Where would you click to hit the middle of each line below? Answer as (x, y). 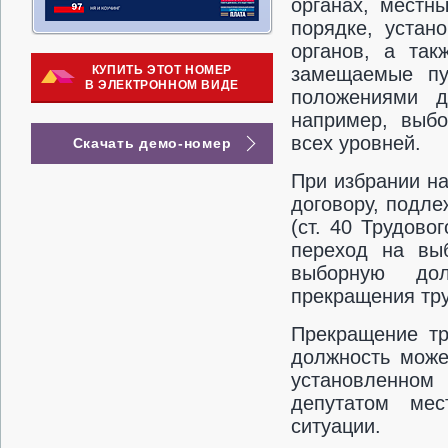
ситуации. (336, 426)
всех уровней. (356, 143)
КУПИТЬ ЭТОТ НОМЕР (162, 70)
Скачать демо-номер (152, 143)
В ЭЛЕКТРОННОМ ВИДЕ (162, 85)
